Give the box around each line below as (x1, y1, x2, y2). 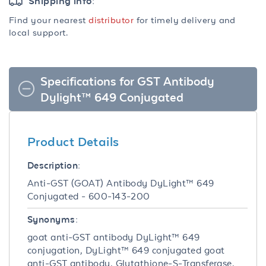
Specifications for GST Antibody (40, 74, 214, 88)
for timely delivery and (134, 14, 236, 25)
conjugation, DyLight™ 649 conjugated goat (27, 244, 225, 256)
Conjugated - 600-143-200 (27, 190, 150, 202)
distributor (88, 14, 134, 25)
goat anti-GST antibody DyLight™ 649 (27, 231, 200, 243)
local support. (9, 27, 68, 37)
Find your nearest (9, 14, 89, 25)
